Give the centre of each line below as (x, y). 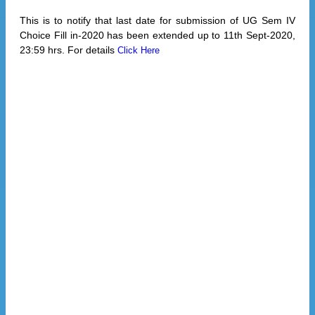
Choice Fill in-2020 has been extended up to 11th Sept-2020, (157, 36)
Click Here (139, 51)
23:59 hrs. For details (69, 50)
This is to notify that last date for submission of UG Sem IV (157, 21)
